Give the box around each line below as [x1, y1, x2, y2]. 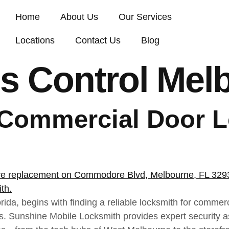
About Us [60, 12, 98, 22]
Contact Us [75, 35, 121, 45]
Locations [15, 35, 55, 45]
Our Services [118, 12, 172, 22]
